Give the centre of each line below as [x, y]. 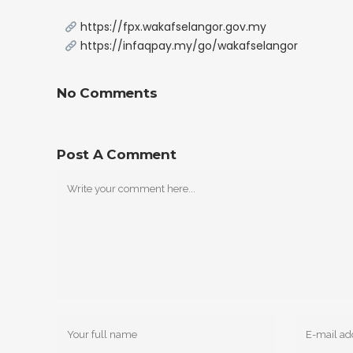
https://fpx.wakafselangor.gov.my [173, 27]
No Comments [107, 93]
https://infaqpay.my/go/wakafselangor [189, 46]
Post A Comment [117, 155]
